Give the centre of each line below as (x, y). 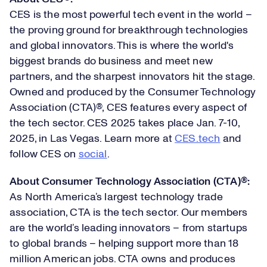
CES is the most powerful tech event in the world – (131, 15)
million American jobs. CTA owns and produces (122, 259)
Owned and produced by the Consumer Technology (133, 92)
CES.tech (198, 139)
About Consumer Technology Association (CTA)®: (130, 182)
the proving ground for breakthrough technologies (129, 30)
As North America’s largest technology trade (116, 197)
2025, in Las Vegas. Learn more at (92, 139)
